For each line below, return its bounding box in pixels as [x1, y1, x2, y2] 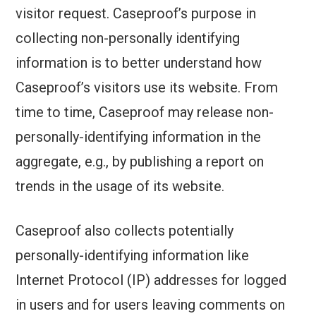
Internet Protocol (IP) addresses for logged [16, 272, 287, 289]
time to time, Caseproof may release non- [16, 104, 274, 121]
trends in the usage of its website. [16, 178, 225, 195]
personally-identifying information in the [16, 128, 262, 146]
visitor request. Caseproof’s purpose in [16, 5, 257, 23]
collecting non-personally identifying [16, 30, 241, 47]
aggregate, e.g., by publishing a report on [16, 153, 265, 171]
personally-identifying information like [16, 247, 250, 265]
